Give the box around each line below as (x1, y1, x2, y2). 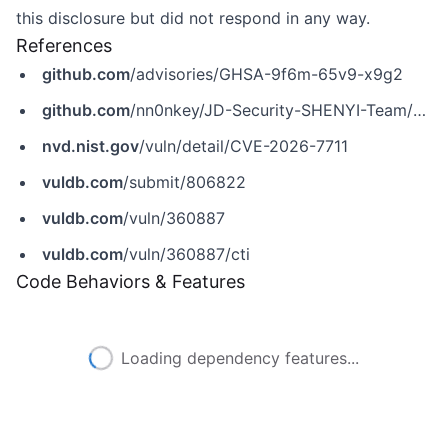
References (16, 35, 112, 56)
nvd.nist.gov (42, 136, 139, 156)
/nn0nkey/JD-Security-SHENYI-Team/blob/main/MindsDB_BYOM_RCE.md (130, 100, 413, 120)
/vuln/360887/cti (123, 244, 250, 264)
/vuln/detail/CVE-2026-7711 (139, 136, 348, 156)
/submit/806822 (123, 172, 246, 192)
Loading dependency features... (121, 348, 359, 368)
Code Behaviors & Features (16, 271, 245, 292)
